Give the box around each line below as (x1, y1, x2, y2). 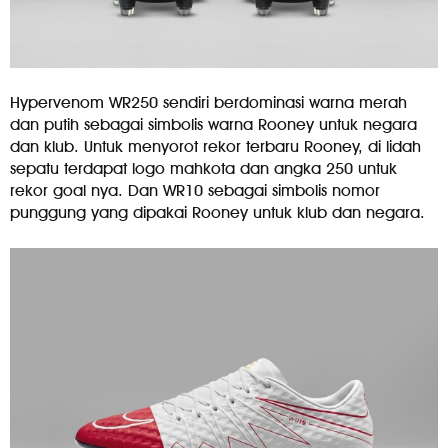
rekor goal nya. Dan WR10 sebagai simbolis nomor (10, 180, 380, 200)
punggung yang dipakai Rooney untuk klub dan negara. (10, 202, 425, 222)
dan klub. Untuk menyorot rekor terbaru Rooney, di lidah (10, 136, 421, 156)
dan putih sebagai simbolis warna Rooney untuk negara (10, 114, 417, 134)
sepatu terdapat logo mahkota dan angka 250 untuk (10, 158, 397, 178)
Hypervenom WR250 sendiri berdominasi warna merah (10, 92, 407, 112)
